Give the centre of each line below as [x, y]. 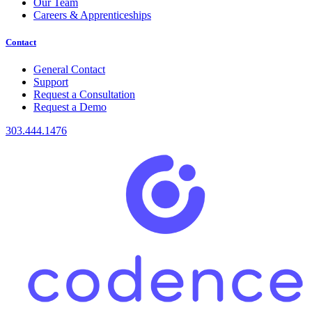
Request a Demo [70, 107]
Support [51, 81]
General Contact [69, 69]
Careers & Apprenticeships [92, 15]
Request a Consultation [84, 94]
